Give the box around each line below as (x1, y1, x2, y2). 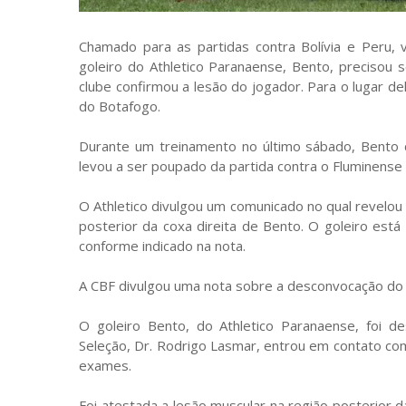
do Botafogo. (79, 96, 160, 115)
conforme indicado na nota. (79, 236, 246, 255)
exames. (79, 355, 131, 374)
